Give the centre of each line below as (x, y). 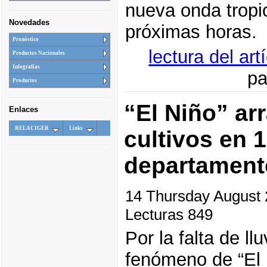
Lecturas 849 (169, 214)
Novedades (29, 22)
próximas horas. (191, 32)
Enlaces (23, 110)
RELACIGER (32, 128)
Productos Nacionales (38, 53)
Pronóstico (25, 40)
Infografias (26, 67)
